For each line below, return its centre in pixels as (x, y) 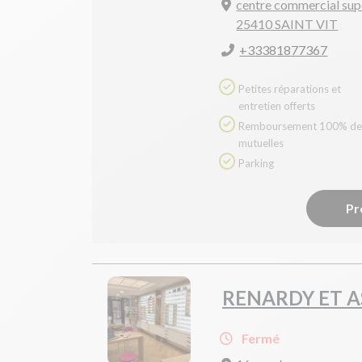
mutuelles (261, 143)
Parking (256, 163)
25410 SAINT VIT (287, 23)
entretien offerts (277, 105)
